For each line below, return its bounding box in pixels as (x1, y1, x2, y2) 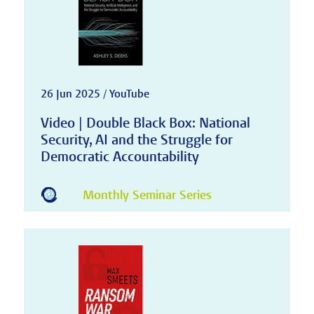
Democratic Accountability (40, 147, 199, 165)
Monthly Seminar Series (82, 187, 212, 204)
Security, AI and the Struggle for (40, 130, 233, 149)
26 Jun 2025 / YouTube (40, 86, 149, 101)
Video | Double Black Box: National (40, 114, 250, 132)
